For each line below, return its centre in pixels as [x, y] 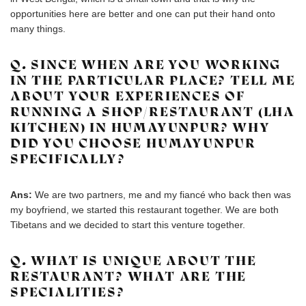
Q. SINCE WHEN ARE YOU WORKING [146, 65]
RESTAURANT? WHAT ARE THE [129, 276]
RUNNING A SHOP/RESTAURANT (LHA [153, 112]
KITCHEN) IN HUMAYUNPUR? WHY [140, 127]
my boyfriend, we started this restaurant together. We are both [144, 210]
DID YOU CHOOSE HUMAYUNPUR [133, 143]
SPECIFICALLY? [68, 159]
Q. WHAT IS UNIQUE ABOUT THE [134, 261]
